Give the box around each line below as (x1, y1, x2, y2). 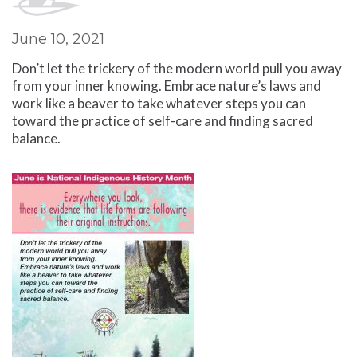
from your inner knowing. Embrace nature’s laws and (12, 77, 321, 94)
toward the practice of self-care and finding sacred (12, 112, 313, 129)
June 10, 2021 (12, 30, 104, 48)
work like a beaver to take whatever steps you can (12, 95, 306, 112)
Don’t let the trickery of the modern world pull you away (12, 60, 342, 76)
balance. (12, 130, 61, 147)
